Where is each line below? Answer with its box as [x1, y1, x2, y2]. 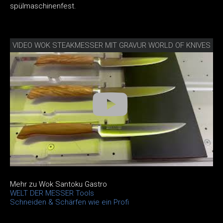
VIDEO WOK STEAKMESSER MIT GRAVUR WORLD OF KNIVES [12, 40, 211, 50]
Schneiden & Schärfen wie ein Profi [10, 198, 129, 207]
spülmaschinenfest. [10, 1, 76, 10]
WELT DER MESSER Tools [10, 189, 94, 198]
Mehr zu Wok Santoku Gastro [10, 180, 107, 189]
